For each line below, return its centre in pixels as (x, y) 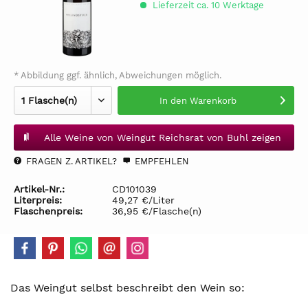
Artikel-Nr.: (39, 189)
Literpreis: (38, 200)
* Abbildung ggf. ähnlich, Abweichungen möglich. (118, 75)
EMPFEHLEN (161, 161)
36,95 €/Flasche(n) (157, 211)
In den (173, 101)
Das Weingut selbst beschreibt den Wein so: (128, 288)
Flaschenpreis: (48, 211)
